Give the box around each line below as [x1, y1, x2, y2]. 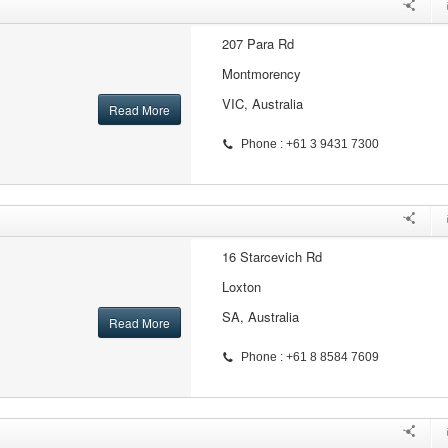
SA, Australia [221, 307, 299, 326]
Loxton [221, 277, 261, 296]
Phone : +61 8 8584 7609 [240, 350, 379, 364]
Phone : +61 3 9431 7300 [240, 137, 379, 151]
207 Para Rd [221, 34, 294, 53]
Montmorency [221, 64, 301, 83]
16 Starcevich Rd [221, 247, 322, 266]
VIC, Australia [221, 94, 303, 113]
